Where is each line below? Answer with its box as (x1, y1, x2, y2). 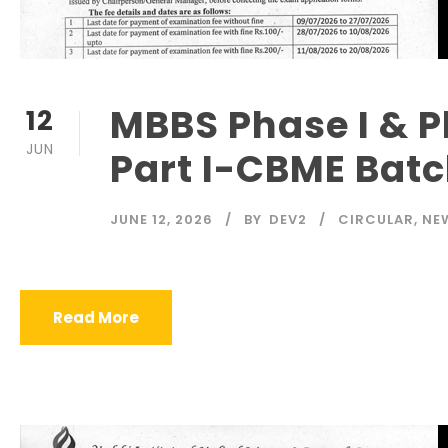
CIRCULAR (338, 210, 414, 229)
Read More (53, 307, 139, 328)
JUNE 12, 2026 (110, 210, 213, 229)
